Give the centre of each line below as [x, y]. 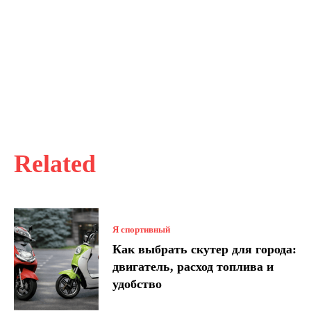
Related [55, 164]
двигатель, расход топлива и [193, 267]
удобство [137, 284]
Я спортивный [142, 230]
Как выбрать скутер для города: [205, 250]
